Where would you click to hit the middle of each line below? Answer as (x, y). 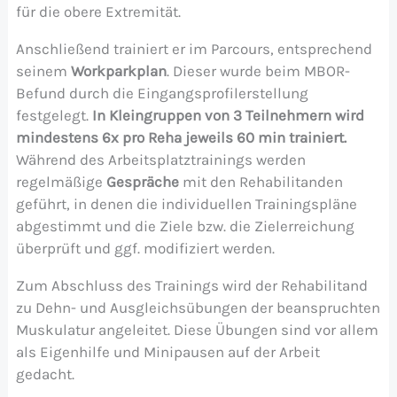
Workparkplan (118, 70)
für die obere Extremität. (98, 11)
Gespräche (144, 181)
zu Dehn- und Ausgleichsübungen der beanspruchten (198, 307)
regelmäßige (61, 181)
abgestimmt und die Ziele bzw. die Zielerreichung (185, 226)
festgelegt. (54, 115)
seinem (43, 70)
